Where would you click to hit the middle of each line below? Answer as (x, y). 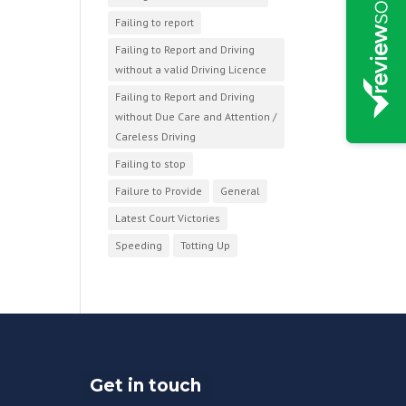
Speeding (139, 245)
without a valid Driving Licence (191, 69)
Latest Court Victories (168, 218)
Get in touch (146, 385)
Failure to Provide (159, 191)
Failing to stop (151, 164)
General (241, 191)
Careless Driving (156, 136)
